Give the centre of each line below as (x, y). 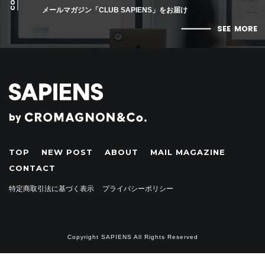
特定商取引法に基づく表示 (51, 188)
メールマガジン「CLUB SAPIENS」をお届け (114, 10)
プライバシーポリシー (138, 188)
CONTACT (32, 168)
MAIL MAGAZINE (188, 152)
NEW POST (67, 152)
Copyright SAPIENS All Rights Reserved (132, 237)
